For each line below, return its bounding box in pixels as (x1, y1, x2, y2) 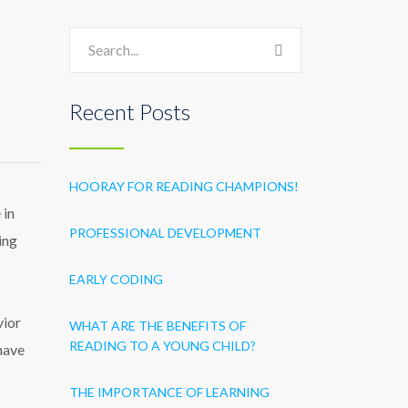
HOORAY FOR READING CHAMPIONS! (69, 178, 299, 194)
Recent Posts (69, 98, 190, 125)
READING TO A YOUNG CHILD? (69, 338, 256, 353)
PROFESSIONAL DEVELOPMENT (69, 225, 261, 240)
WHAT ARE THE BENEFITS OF (69, 318, 246, 333)
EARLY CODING (69, 271, 163, 287)
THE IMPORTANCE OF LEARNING (69, 384, 270, 400)
